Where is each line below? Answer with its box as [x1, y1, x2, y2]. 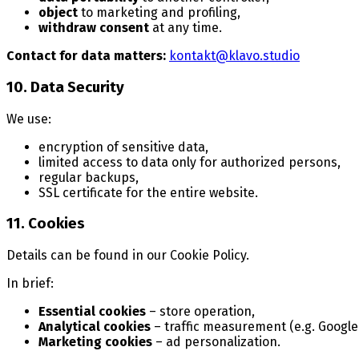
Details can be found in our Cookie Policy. [6, 247, 249, 263]
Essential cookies [38, 303, 146, 319]
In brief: [6, 275, 54, 291]
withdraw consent [38, 20, 149, 36]
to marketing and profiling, [78, 5, 240, 21]
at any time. [149, 20, 222, 36]
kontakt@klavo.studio [169, 48, 300, 64]
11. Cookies [6, 215, 85, 233]
